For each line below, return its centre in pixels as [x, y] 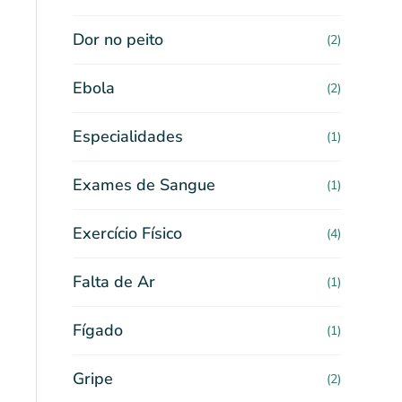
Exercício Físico [127, 233]
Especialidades [128, 136]
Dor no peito [118, 39]
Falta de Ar [114, 282]
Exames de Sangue [144, 185]
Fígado [98, 330]
